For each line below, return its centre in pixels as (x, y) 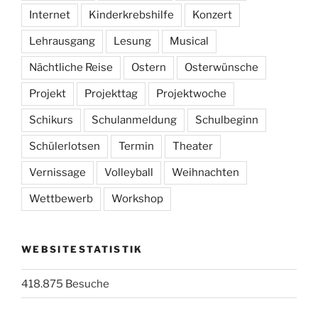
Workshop (137, 198)
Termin (136, 146)
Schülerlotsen (65, 146)
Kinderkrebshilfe (131, 15)
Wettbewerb (61, 198)
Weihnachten (205, 172)
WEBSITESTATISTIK (82, 249)
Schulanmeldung (134, 120)
